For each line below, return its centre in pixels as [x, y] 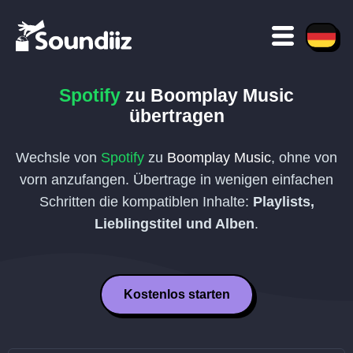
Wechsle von [58, 158]
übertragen [176, 116]
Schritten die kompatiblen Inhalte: [146, 202]
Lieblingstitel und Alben [175, 224]
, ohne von [304, 158]
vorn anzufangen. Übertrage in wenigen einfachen [176, 180]
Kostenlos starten [176, 294]
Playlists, [283, 202]
